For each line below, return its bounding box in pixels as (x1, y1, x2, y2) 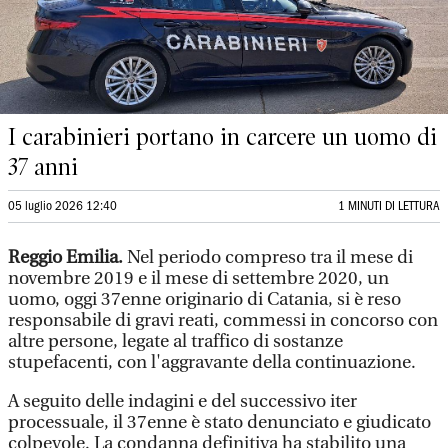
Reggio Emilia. (8, 247, 127, 268)
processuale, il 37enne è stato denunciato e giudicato (8, 412, 431, 433)
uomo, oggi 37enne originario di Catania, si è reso (8, 289, 401, 310)
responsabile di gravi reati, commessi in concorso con (8, 310, 438, 331)
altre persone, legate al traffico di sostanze (8, 331, 343, 352)
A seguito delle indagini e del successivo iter (8, 391, 357, 412)
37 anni (8, 153, 78, 181)
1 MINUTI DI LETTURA (338, 201, 440, 212)
